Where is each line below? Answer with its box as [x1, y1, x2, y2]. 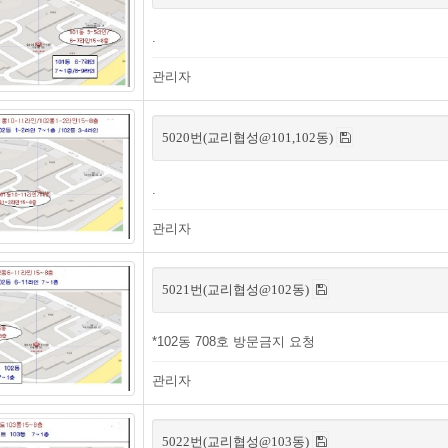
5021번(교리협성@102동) [162, 282, 312, 297]
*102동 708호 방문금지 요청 [152, 334, 315, 349]
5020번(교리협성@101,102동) [162, 130, 336, 145]
